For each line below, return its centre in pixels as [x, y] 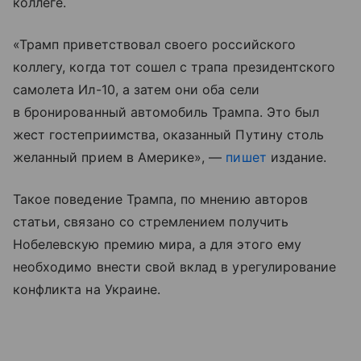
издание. [297, 157]
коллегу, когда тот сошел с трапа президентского [174, 66]
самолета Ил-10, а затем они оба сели [136, 89]
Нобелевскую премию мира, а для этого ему [157, 244]
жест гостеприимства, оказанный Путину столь [169, 134]
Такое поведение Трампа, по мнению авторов [160, 199]
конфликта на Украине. [87, 289]
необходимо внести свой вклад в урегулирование [175, 266]
